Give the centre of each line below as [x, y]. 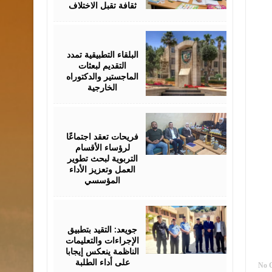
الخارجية [103, 87]
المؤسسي [103, 180]
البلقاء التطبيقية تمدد [102, 54]
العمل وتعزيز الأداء [103, 169]
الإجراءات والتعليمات [103, 240]
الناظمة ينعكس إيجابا [103, 251]
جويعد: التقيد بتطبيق [103, 229]
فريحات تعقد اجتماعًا [103, 136]
